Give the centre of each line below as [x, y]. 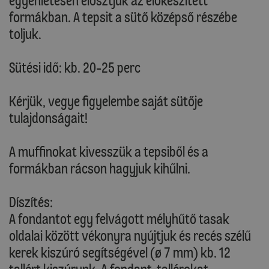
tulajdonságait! [48, 118]
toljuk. [25, 34]
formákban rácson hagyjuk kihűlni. [100, 169]
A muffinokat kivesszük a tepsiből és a [109, 152]
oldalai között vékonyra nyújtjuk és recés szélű [130, 236]
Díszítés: [31, 202]
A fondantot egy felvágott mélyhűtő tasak [119, 219]
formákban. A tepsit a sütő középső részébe [123, 17]
